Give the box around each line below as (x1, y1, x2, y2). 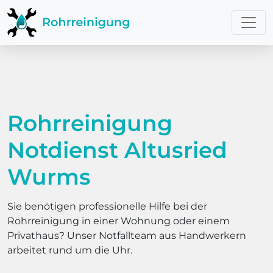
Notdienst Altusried (7, 136, 227, 163)
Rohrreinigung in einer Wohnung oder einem (7, 215, 230, 227)
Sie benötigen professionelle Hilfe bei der (7, 200, 207, 212)
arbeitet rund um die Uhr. (7, 244, 132, 256)
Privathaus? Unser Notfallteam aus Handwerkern (7, 230, 246, 241)
